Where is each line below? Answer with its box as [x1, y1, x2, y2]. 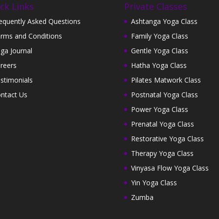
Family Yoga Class [131, 31, 188, 41]
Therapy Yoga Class [131, 148, 194, 158]
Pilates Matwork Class [131, 75, 201, 85]
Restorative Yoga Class [131, 133, 204, 143]
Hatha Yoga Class [131, 60, 187, 70]
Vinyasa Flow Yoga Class [131, 163, 209, 173]
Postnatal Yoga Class [131, 89, 198, 99]
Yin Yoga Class [131, 177, 177, 187]
